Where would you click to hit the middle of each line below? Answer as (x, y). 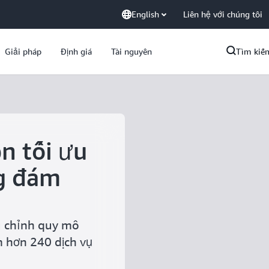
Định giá (76, 51)
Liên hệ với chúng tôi (223, 14)
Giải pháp (23, 51)
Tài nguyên (131, 51)
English (145, 14)
